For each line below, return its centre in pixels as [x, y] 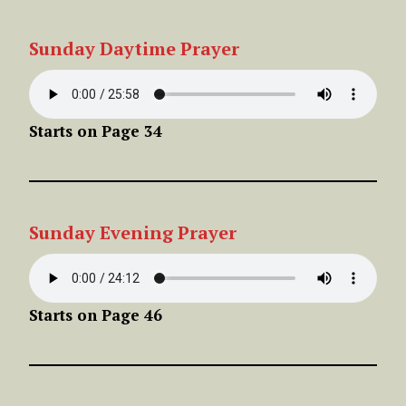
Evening [136, 232]
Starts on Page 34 [96, 130]
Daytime [138, 48]
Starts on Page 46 [96, 314]
